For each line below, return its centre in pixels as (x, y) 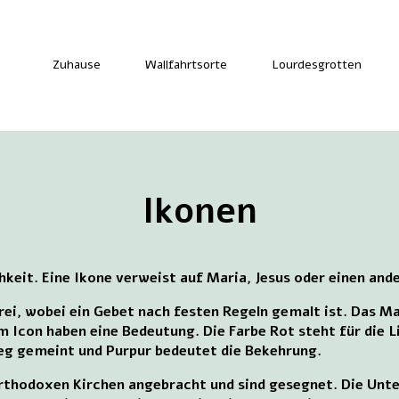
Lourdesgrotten (316, 65)
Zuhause (76, 65)
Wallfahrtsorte (186, 65)
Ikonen (199, 211)
